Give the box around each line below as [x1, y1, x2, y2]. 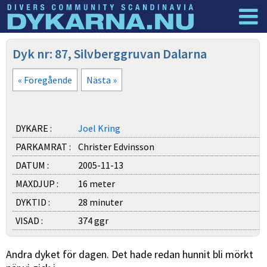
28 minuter [78, 196, 123, 208]
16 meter [78, 178, 115, 190]
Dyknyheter [7, 38, 70, 53]
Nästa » [86, 74, 117, 86]
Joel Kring [78, 122, 120, 134]
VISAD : [15, 215, 43, 226]
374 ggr [78, 215, 108, 226]
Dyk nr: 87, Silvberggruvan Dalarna [13, 45, 207, 62]
